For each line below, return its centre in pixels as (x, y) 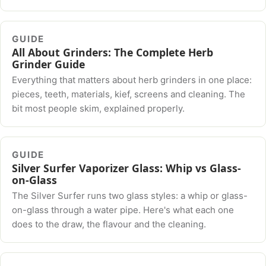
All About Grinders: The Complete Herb (113, 52)
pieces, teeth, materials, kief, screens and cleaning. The (129, 94)
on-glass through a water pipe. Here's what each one (123, 210)
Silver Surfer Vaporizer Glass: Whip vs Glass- (127, 168)
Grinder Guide (49, 64)
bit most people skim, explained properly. (99, 109)
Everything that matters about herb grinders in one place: (132, 80)
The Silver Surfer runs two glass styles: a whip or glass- (130, 196)
